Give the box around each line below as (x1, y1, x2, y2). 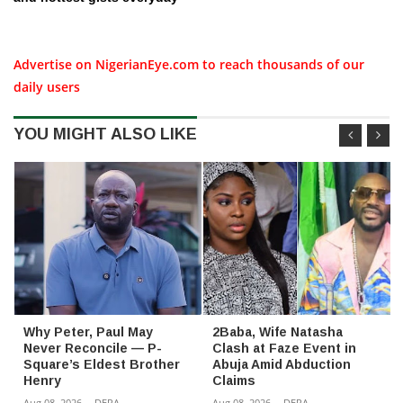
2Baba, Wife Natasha (212, 324, 343, 339)
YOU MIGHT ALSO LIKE (13, 124, 197, 143)
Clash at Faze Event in (212, 340, 356, 355)
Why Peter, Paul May (23, 324, 153, 339)
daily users (13, 77, 80, 95)
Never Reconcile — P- (23, 340, 162, 355)
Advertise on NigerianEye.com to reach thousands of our (13, 55, 364, 73)
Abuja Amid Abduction (212, 356, 351, 372)
